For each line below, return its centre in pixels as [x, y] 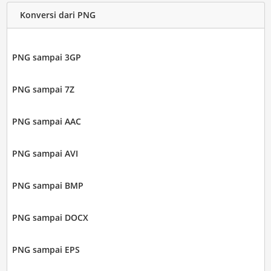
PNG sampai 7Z [43, 89]
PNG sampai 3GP [46, 57]
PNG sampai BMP [47, 185]
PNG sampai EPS [46, 249]
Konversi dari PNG [57, 15]
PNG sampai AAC [46, 121]
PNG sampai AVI [45, 153]
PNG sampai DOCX [50, 217]
